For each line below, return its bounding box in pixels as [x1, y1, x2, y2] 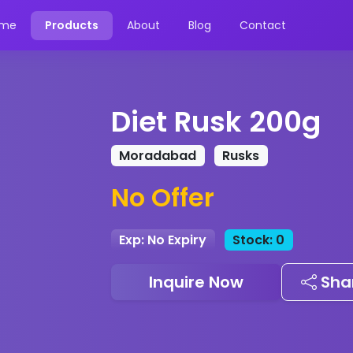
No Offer [111, 180, 214, 216]
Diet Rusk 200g [111, 102, 321, 142]
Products [44, 17, 98, 33]
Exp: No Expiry [119, 230, 207, 249]
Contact [239, 17, 286, 33]
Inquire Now [149, 271, 243, 294]
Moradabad [119, 146, 197, 165]
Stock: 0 [232, 230, 285, 249]
